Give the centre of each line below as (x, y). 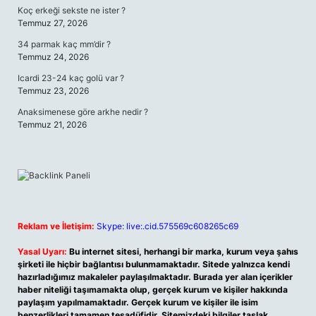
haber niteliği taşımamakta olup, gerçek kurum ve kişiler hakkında (153, 290)
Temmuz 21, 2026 (52, 124)
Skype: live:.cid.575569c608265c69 (168, 226)
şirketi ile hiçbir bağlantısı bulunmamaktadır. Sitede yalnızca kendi (154, 264)
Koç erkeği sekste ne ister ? (72, 10)
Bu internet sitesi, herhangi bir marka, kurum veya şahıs (184, 251)
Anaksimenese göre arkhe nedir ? (83, 112)
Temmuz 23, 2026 (53, 91)
